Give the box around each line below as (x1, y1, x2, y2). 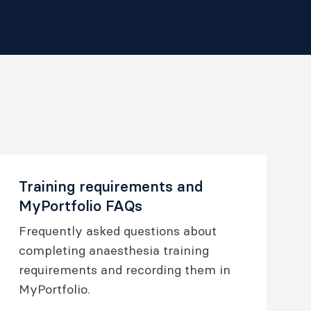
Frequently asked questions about (18, 223, 217, 239)
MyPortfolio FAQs (18, 196, 142, 215)
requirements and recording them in (18, 262, 230, 278)
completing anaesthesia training (18, 242, 209, 258)
